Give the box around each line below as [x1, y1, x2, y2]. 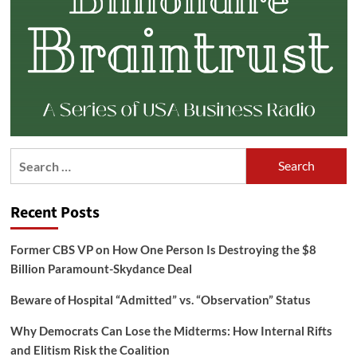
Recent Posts [10, 201, 100, 224]
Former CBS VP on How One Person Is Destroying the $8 [10, 241, 316, 257]
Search [9, 149, 49, 165]
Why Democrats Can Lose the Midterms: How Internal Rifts [10, 323, 332, 338]
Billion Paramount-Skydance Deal [10, 261, 192, 276]
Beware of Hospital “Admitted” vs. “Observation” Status [10, 292, 311, 307]
